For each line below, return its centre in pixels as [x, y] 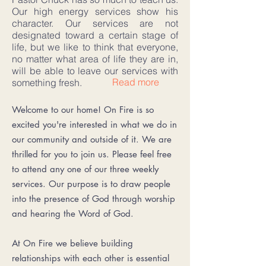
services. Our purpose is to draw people [91, 183]
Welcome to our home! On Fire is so [83, 109]
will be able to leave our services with [95, 70]
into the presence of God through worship [94, 198]
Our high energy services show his [95, 11]
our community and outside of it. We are [92, 139]
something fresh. [47, 82]
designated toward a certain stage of [95, 35]
